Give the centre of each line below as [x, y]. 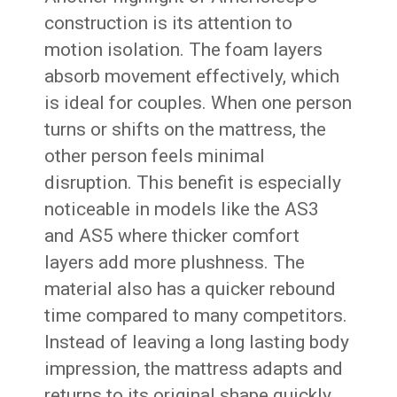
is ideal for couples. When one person [198, 103]
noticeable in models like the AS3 [182, 210]
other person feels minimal [155, 156]
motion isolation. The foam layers [184, 50]
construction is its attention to [169, 23]
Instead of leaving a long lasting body [197, 343]
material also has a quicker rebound [191, 289]
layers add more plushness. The [175, 263]
